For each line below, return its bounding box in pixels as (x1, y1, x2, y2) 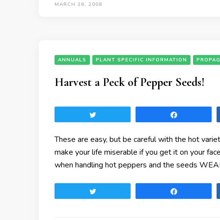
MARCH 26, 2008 (55, 1, 102, 8)
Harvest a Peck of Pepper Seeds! (55, 75, 205, 89)
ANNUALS (58, 56, 86, 63)
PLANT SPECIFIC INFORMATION (96, 56, 187, 63)
